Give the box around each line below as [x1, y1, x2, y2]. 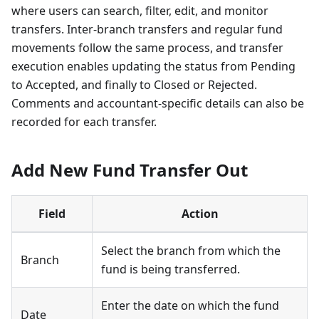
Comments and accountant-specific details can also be [11, 95, 304, 112]
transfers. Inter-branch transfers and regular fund [11, 21, 283, 38]
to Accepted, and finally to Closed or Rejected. [11, 77, 257, 93]
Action [181, 206, 219, 222]
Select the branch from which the [101, 243, 281, 259]
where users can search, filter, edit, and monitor [11, 3, 268, 19]
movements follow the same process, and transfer [11, 40, 283, 56]
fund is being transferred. [101, 261, 240, 278]
